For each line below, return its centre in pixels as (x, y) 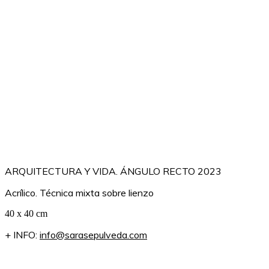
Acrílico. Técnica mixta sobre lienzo (79, 192)
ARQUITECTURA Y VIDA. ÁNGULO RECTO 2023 (113, 171)
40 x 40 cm (26, 213)
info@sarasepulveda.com (93, 234)
